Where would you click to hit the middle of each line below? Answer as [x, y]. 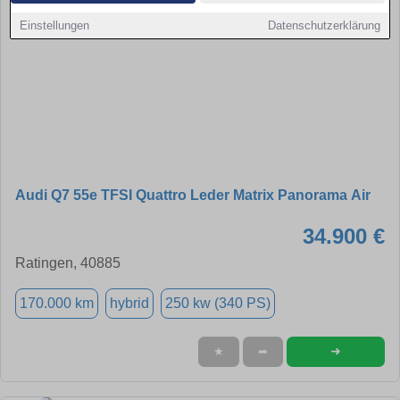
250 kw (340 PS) [218, 303]
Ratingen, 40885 [68, 262]
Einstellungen [55, 25]
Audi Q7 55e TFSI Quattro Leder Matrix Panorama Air [193, 195]
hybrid [129, 303]
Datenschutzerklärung [324, 25]
